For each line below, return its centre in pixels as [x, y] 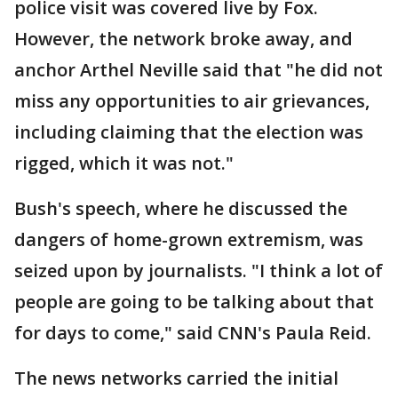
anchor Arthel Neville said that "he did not [199, 70]
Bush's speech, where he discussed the [181, 209]
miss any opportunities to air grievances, [192, 101]
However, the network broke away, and [183, 39]
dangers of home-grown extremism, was [189, 240]
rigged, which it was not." [124, 163]
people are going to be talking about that [194, 302]
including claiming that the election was [189, 132]
